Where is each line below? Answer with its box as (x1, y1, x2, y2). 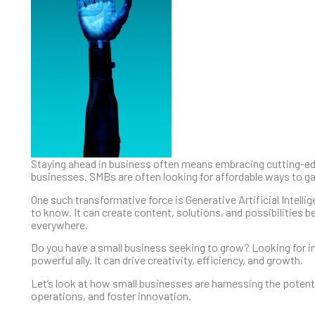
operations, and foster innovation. (31, 288, 191, 302)
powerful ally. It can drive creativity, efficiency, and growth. (31, 253, 303, 267)
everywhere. (31, 217, 88, 231)
